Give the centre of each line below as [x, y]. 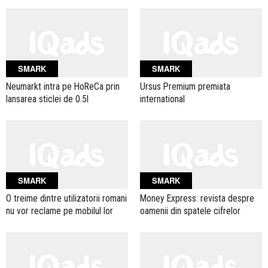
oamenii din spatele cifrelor [190, 211]
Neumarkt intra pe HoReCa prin [63, 86]
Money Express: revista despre [197, 198]
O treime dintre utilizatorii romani [66, 198]
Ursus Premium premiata [185, 86]
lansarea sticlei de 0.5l [47, 99]
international [162, 99]
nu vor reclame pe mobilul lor [60, 211]
